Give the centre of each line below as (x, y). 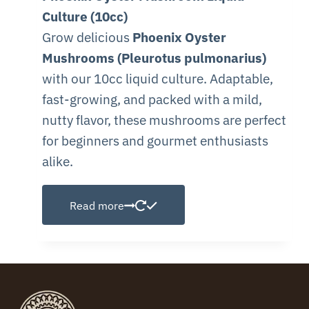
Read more (97, 205)
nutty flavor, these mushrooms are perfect (164, 120)
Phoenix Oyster (179, 37)
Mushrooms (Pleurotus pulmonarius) (154, 58)
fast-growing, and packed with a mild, (152, 99)
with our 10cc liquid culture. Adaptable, (157, 78)
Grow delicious (87, 37)
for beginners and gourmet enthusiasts (155, 140)
